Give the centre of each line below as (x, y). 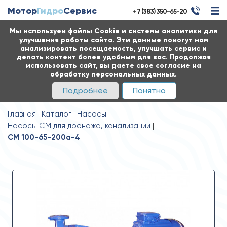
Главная (22, 114)
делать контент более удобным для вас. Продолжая (113, 57)
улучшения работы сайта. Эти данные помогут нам (113, 40)
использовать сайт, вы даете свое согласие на (113, 66)
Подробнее (85, 90)
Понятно (149, 90)
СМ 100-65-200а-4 (44, 137)
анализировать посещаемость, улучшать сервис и (113, 48)
